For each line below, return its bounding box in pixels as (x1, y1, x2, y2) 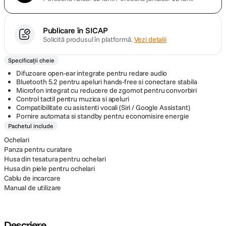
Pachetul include (8, 122, 53, 130)
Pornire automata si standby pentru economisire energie (16, 111, 189, 121)
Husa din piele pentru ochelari (4, 164, 95, 173)
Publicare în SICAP (43, 25, 108, 35)
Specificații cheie (8, 56, 54, 64)
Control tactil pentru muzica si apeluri (16, 94, 129, 103)
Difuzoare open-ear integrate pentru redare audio (16, 69, 167, 78)
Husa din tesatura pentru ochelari (4, 154, 106, 163)
